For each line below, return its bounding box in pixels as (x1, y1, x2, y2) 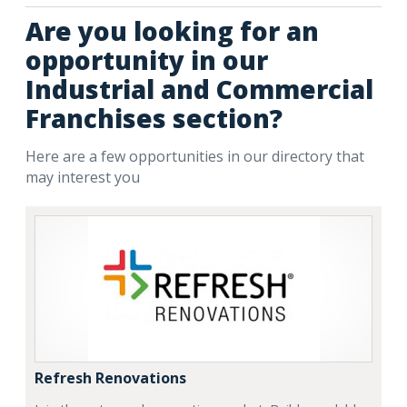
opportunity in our (25, 43, 268, 77)
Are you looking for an (25, 14, 319, 48)
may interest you (25, 167, 140, 187)
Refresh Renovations (35, 368, 186, 388)
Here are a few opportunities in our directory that (25, 146, 364, 166)
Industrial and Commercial (25, 72, 373, 106)
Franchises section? (25, 101, 283, 135)
